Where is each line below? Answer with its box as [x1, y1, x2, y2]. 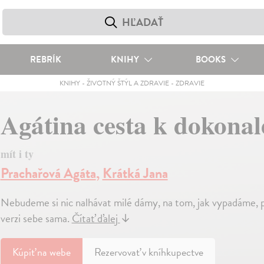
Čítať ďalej [71, 210, 120, 227]
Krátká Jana [102, 163, 168, 184]
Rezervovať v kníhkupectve [94, 244, 203, 260]
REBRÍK [29, 53, 61, 66]
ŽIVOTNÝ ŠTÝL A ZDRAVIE [86, 78, 169, 88]
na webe [37, 244, 71, 260]
